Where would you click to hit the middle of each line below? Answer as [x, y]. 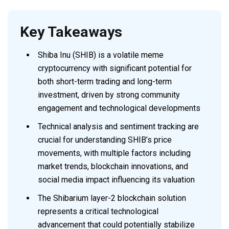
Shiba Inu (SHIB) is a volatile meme [101, 55]
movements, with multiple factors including [114, 153]
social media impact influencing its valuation [116, 180]
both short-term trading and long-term [105, 82]
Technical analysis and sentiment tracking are [118, 127]
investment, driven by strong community [109, 95]
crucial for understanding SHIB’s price [105, 140]
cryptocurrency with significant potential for [115, 68]
